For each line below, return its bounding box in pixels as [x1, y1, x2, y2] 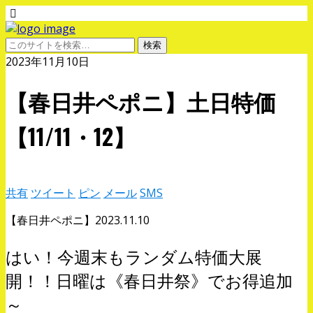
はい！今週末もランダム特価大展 [6, 245, 262, 268]
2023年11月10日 [6, 54, 89, 69]
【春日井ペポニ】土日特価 [6, 85, 276, 118]
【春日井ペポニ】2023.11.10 [6, 212, 150, 228]
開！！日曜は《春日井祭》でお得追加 [6, 268, 293, 292]
